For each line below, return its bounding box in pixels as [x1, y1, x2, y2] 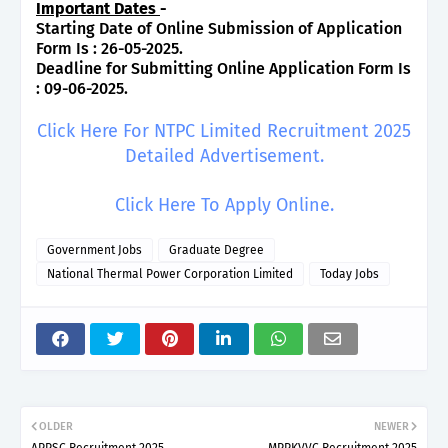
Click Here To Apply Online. [114, 193, 334, 216]
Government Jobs [47, 242, 142, 257]
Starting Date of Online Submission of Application [36, 18, 402, 38]
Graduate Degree [169, 242, 264, 257]
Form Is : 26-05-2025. [36, 38, 183, 58]
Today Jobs [320, 266, 379, 281]
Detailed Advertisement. [124, 144, 324, 167]
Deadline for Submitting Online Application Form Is [36, 58, 411, 78]
